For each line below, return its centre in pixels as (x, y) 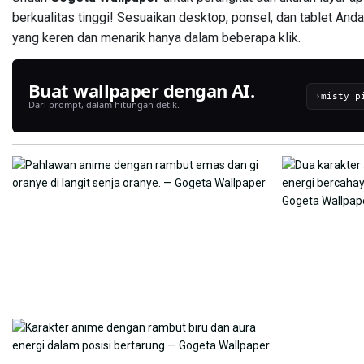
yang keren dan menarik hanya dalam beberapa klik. (156, 38)
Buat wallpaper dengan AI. (142, 91)
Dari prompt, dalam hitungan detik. (104, 105)
